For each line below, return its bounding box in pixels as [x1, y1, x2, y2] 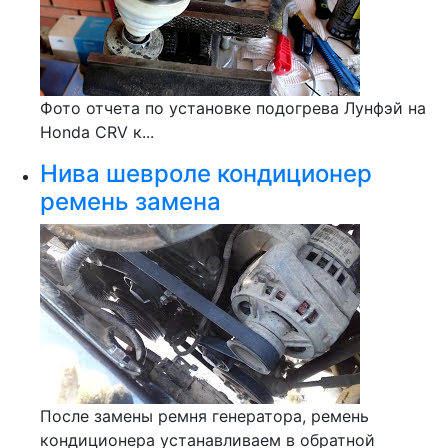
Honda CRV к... [40, 122, 154, 142]
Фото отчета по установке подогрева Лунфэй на [40, 98, 426, 118]
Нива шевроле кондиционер [40, 159, 372, 188]
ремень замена [40, 187, 221, 216]
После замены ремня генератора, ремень [40, 406, 369, 426]
